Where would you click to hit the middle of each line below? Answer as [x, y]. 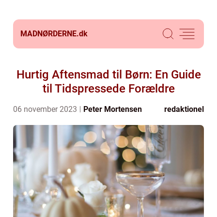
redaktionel [184, 109]
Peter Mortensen [113, 109]
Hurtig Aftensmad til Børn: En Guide [108, 75]
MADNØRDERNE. [50, 34]
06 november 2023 [46, 109]
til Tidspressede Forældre [108, 89]
